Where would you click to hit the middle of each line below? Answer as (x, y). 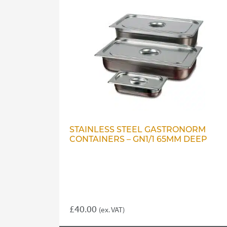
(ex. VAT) (112, 210)
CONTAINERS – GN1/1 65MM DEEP (138, 140)
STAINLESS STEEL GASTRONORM (138, 130)
